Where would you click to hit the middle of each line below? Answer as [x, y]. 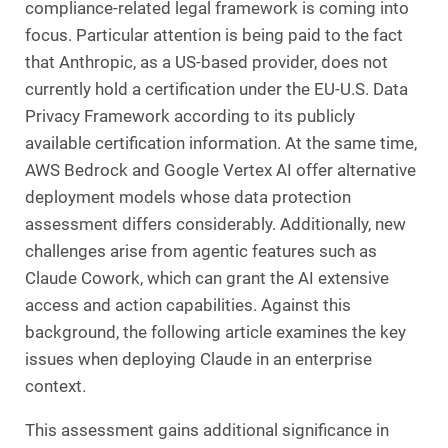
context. [55, 387]
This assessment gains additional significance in [207, 431]
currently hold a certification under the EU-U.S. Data [216, 90]
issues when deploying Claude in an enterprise [198, 360]
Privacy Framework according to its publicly [190, 117]
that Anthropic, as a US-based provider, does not [206, 63]
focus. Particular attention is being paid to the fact [214, 36]
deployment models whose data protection [188, 198]
